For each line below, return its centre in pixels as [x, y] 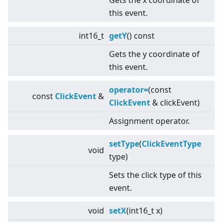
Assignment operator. [149, 121]
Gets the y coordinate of [154, 54]
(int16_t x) [144, 211]
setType [124, 144]
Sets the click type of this [155, 175]
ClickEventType [171, 144]
